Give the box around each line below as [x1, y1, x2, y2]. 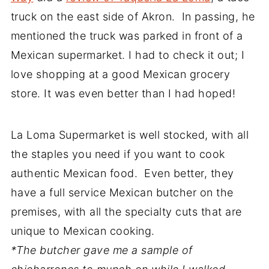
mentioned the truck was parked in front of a [10, 29, 243, 42]
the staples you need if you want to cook [10, 148, 225, 160]
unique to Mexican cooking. [10, 225, 155, 237]
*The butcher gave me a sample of [10, 244, 193, 256]
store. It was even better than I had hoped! [10, 87, 236, 100]
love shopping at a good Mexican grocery [10, 68, 231, 80]
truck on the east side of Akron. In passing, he [10, 10, 255, 23]
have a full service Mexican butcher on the [10, 186, 234, 199]
